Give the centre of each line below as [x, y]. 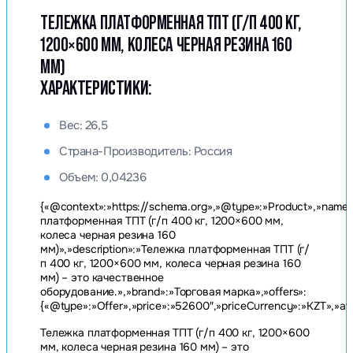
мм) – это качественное [102, 277]
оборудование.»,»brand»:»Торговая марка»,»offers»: [174, 292]
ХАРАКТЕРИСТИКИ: [96, 87]
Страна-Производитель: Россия [146, 151]
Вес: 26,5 [84, 125]
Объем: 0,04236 [103, 177]
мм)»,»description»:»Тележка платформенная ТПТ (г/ [175, 249]
